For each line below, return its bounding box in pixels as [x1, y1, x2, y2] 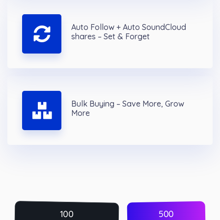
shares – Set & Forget [71, 31, 150, 42]
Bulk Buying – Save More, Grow [71, 99, 184, 109]
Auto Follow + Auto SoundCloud [71, 22, 186, 32]
